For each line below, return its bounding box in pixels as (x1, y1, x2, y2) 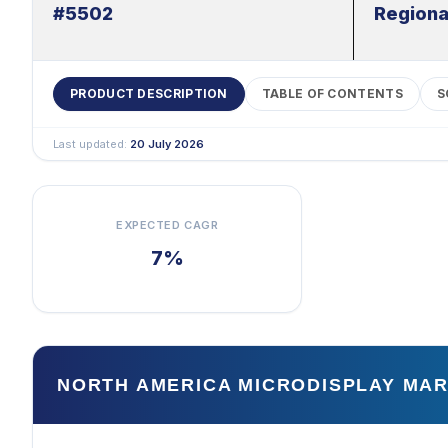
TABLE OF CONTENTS (261, 86, 403, 101)
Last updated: (53, 137, 130, 151)
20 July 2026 (130, 137, 204, 151)
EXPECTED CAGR (116, 218, 219, 232)
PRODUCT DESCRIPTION (70, 86, 228, 101)
